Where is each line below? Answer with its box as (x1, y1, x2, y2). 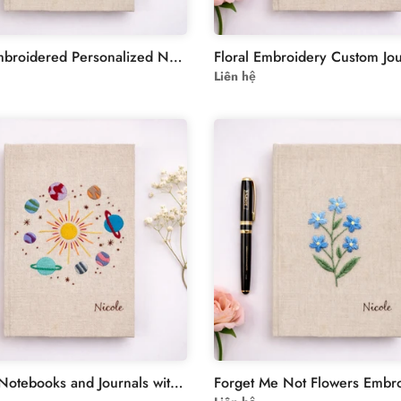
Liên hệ (214, 67, 256, 85)
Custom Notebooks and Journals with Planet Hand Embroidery (170, 372, 183, 393)
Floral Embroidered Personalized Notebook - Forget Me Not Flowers (169, 47, 183, 67)
